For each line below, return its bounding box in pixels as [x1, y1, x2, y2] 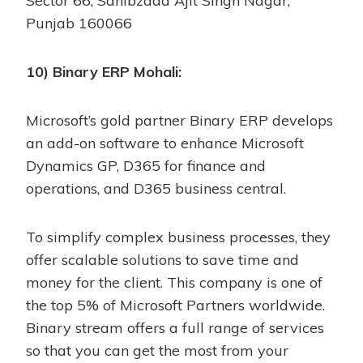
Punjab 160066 [26, 13, 132, 32]
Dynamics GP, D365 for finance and [26, 156, 266, 175]
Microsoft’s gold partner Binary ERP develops [26, 110, 333, 130]
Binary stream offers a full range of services [26, 318, 324, 337]
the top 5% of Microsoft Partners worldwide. [26, 295, 325, 314]
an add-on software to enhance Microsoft [26, 133, 304, 152]
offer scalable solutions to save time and [26, 250, 299, 269]
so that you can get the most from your [26, 340, 288, 360]
